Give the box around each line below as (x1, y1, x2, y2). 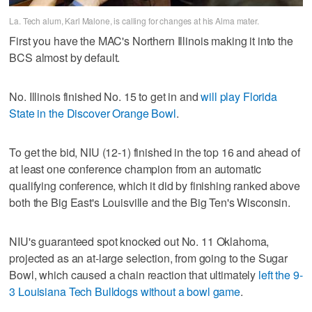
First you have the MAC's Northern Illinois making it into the (9, 32, 293, 49)
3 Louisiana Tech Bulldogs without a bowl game (9, 283, 241, 299)
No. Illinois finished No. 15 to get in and (9, 88, 201, 104)
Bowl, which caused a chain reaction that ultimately (9, 266, 259, 283)
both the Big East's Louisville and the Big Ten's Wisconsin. (9, 194, 291, 210)
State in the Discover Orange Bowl (9, 104, 176, 121)
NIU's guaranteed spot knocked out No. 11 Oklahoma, (9, 233, 270, 249)
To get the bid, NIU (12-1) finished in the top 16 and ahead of (9, 143, 300, 160)
